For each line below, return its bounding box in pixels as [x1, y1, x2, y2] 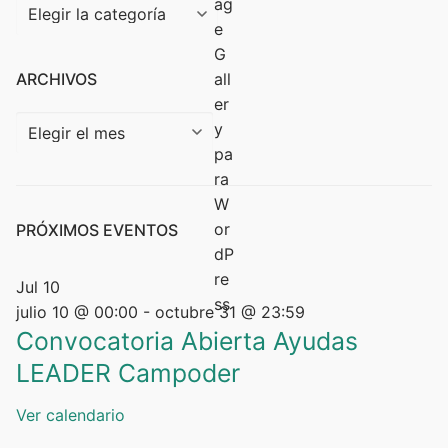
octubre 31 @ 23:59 [155, 302, 305, 323]
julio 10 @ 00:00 [16, 302, 138, 323]
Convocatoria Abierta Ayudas [16, 326, 358, 357]
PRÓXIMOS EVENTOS [16, 220, 178, 241]
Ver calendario [16, 404, 125, 425]
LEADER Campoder [16, 358, 240, 389]
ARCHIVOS [16, 68, 97, 89]
